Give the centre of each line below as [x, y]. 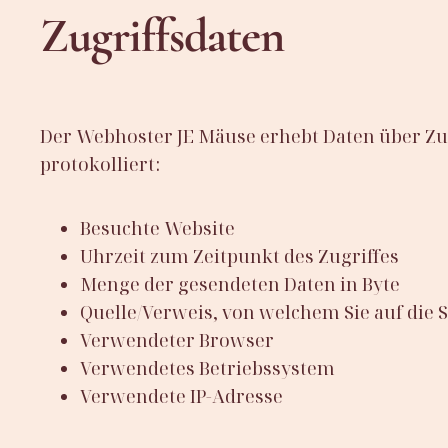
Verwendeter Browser [177, 339]
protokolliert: [100, 163]
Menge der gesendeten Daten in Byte [240, 283]
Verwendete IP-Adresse [181, 395]
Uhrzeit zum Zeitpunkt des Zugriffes [239, 255]
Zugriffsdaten [162, 35]
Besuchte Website [157, 227]
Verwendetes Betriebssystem [207, 367]
